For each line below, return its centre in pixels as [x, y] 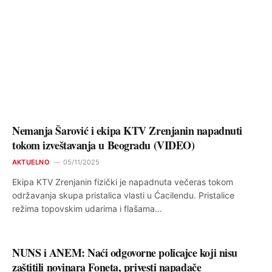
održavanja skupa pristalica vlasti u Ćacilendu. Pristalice [123, 195]
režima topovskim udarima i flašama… [87, 208]
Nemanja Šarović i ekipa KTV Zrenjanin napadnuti [127, 130]
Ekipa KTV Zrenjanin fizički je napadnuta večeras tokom [123, 182]
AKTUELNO [31, 162]
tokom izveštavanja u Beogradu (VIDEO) [104, 145]
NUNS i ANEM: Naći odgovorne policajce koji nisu [125, 252]
